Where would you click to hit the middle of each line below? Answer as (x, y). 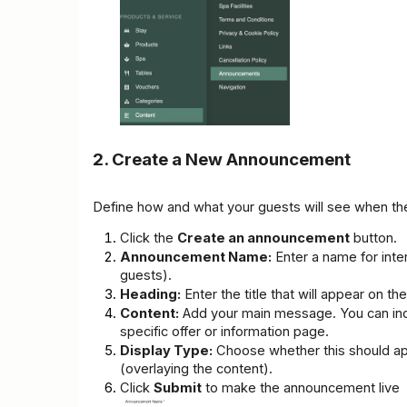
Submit (178, 387)
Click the (149, 238)
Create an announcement (263, 238)
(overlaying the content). (196, 368)
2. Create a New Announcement (222, 160)
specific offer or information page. (224, 331)
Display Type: (166, 350)
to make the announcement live (301, 387)
